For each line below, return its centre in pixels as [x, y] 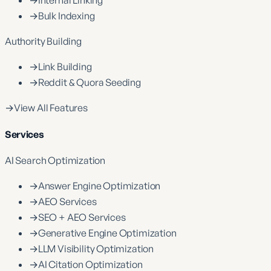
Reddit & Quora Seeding [89, 83]
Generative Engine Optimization [107, 233]
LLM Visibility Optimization [96, 248]
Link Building [65, 67]
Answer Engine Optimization [99, 185]
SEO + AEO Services [82, 217]
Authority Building [43, 41]
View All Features [51, 108]
